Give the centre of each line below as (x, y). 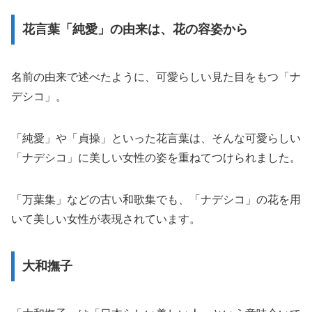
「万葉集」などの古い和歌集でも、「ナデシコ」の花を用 (156, 199)
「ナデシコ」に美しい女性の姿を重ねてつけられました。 (156, 157)
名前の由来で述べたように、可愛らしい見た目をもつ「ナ (156, 77)
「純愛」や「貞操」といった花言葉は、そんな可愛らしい (156, 138)
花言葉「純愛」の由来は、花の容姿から (135, 30)
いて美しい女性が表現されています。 (106, 219)
